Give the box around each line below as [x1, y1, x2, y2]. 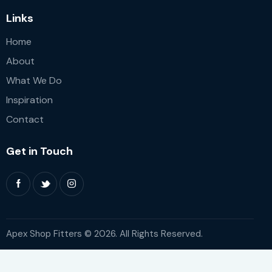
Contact [6, 113, 44, 126]
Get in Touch [6, 143, 73, 158]
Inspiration [6, 93, 53, 106]
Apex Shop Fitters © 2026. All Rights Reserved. [6, 228, 203, 240]
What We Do [6, 74, 62, 87]
